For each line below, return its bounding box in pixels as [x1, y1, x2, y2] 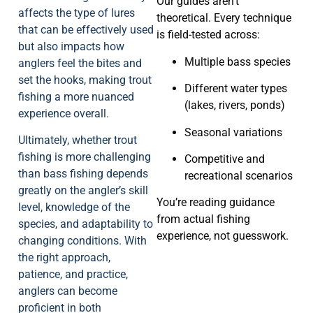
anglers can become [18, 284, 117, 298]
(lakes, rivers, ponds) [184, 99, 285, 112]
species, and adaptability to [18, 217, 153, 231]
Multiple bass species [184, 54, 291, 68]
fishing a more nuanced [18, 89, 134, 103]
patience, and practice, [18, 268, 128, 282]
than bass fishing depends [18, 167, 148, 181]
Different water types [184, 82, 287, 96]
